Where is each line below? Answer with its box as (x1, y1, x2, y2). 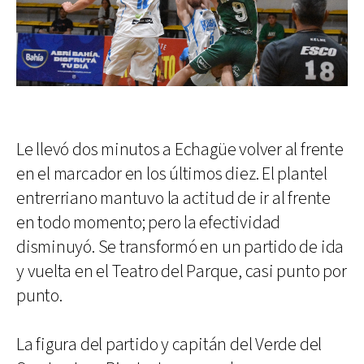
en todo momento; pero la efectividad (16, 211, 281, 236)
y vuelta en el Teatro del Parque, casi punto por (16, 260, 347, 284)
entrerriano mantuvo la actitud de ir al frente (16, 187, 331, 211)
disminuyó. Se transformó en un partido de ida (16, 236, 344, 260)
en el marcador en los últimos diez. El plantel (16, 162, 327, 187)
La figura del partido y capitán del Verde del (16, 333, 323, 357)
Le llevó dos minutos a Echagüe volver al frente (16, 138, 344, 162)
